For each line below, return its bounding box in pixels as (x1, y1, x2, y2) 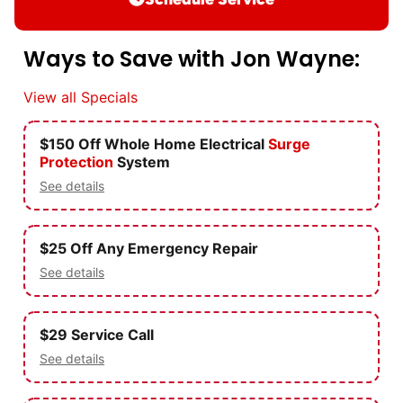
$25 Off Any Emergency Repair (40, 239, 258, 257)
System (113, 153, 170, 171)
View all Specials (23, 87, 138, 106)
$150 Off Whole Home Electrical (40, 135, 268, 153)
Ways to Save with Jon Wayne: (23, 43, 360, 74)
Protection (40, 153, 113, 171)
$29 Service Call (40, 326, 154, 344)
